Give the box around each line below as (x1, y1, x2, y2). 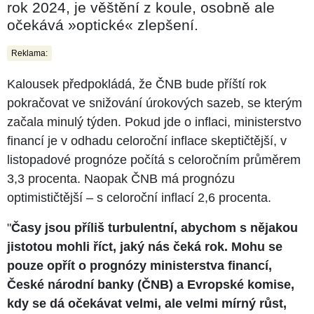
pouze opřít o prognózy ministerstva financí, (7, 258, 272, 273)
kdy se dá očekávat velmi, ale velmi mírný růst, (7, 296, 287, 310)
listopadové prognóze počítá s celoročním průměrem (7, 152, 301, 167)
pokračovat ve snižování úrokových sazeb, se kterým (7, 95, 302, 110)
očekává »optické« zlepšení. (7, 16, 198, 33)
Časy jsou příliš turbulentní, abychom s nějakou (11, 220, 298, 235)
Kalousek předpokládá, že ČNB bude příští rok (7, 76, 266, 91)
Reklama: (11, 48, 48, 58)
